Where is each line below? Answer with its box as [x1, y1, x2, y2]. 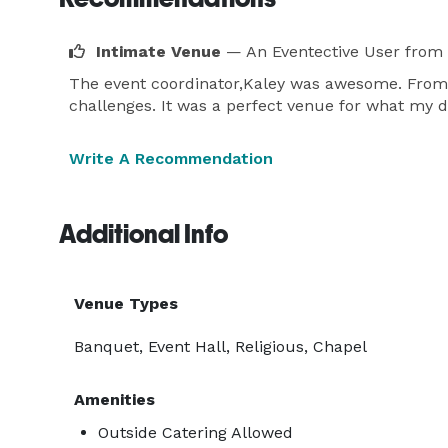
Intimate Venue [96, 42, 226, 61]
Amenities [74, 390, 155, 409]
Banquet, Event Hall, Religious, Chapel [74, 337, 367, 356]
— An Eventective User [226, 42, 400, 61]
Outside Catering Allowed [98, 423, 293, 442]
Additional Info [59, 219, 228, 249]
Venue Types [74, 294, 178, 313]
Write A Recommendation [69, 149, 273, 168]
